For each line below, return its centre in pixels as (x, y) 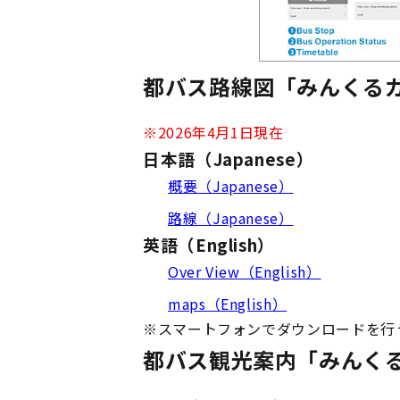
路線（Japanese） (231, 218)
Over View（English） (245, 271)
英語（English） (209, 244)
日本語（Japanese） (229, 158)
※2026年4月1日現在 (213, 132)
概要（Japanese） (231, 186)
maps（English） (228, 304)
